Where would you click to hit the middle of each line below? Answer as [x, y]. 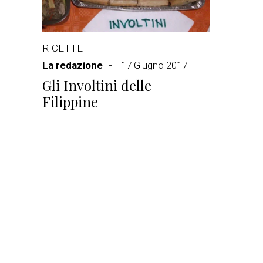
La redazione [73, 65]
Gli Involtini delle [97, 85]
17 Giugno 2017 [154, 65]
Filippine [70, 102]
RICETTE [63, 48]
